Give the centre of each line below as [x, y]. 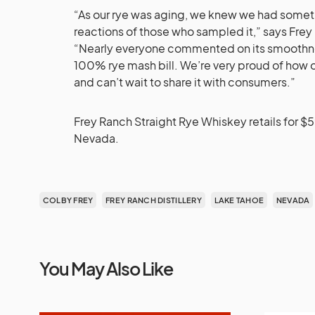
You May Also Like [106, 268]
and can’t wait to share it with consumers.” [185, 82]
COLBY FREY [68, 200]
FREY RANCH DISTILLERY [154, 200]
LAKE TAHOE [239, 200]
